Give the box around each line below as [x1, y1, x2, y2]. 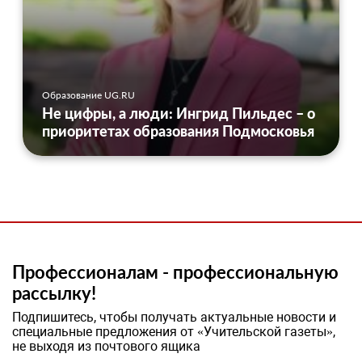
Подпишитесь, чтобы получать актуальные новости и [12, 309, 336, 326]
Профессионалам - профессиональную [12, 261, 339, 284]
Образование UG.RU [42, 89, 135, 102]
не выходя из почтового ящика [12, 339, 200, 355]
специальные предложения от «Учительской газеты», [12, 324, 335, 340]
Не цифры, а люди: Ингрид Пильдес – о [42, 104, 315, 123]
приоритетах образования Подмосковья [42, 122, 314, 141]
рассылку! [12, 282, 96, 305]
